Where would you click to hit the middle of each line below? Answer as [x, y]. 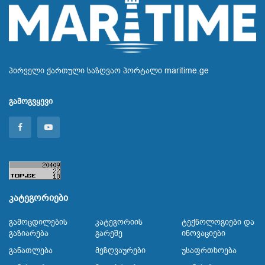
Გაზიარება [29, 233]
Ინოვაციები [203, 233]
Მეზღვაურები [120, 250]
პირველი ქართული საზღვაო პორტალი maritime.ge [109, 70]
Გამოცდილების [38, 222]
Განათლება [31, 250]
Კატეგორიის [119, 222]
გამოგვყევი [31, 101]
